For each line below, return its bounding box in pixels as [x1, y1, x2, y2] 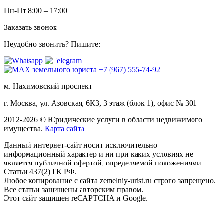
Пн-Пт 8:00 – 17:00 [4, 6, 67, 15]
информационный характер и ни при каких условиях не [4, 150, 193, 159]
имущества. [4, 124, 45, 133]
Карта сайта [45, 124, 84, 133]
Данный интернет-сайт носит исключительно [4, 141, 157, 150]
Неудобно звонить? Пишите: [4, 40, 100, 49]
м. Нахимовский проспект [4, 82, 92, 91]
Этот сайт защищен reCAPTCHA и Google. [4, 194, 148, 203]
